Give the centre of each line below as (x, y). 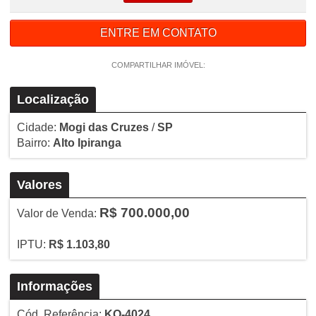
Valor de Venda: (58, 213)
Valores (39, 184)
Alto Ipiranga (87, 142)
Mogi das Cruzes (104, 127)
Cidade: (38, 127)
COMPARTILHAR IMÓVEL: (158, 65)
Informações (54, 286)
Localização (53, 99)
